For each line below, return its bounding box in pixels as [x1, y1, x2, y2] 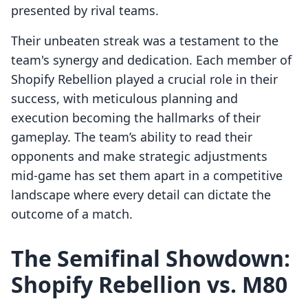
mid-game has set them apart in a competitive [11, 167, 283, 184]
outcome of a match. [11, 206, 133, 223]
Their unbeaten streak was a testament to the [11, 32, 278, 49]
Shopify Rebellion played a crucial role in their [11, 71, 278, 88]
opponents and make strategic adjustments [11, 148, 267, 165]
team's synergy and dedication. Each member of [11, 52, 291, 69]
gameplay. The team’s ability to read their [11, 129, 252, 146]
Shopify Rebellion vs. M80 [11, 269, 287, 300]
